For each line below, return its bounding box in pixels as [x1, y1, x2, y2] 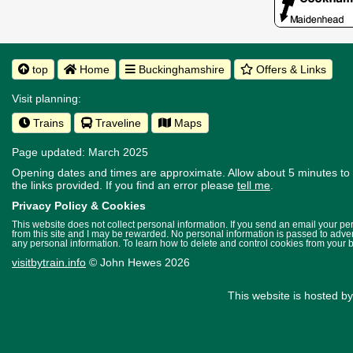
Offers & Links [253, 63, 326, 76]
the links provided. [12, 179, 106, 192]
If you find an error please [106, 179, 237, 192]
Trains [30, 117, 64, 130]
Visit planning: [12, 92, 81, 106]
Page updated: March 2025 [12, 146, 148, 159]
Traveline [92, 117, 141, 130]
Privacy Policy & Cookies [12, 199, 146, 213]
